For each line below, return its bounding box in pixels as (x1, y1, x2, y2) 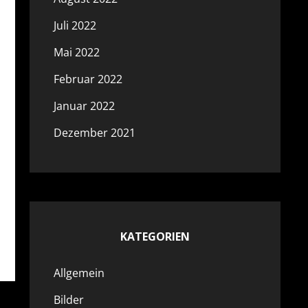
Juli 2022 (53, 18, 96, 33)
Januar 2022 (53, 98, 115, 113)
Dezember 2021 (53, 125, 135, 140)
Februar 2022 (53, 71, 122, 87)
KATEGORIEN (120, 229, 190, 244)
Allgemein (53, 265, 104, 280)
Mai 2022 (53, 45, 100, 60)
